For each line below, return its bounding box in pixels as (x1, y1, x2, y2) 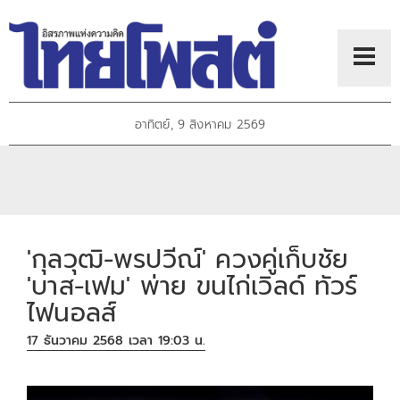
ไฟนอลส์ (27, 293, 117, 332)
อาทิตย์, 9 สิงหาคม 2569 (134, 115, 266, 135)
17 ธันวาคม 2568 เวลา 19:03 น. (27, 331, 206, 351)
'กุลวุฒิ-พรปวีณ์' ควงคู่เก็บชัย (27, 239, 348, 279)
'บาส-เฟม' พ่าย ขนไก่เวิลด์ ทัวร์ (27, 266, 358, 305)
